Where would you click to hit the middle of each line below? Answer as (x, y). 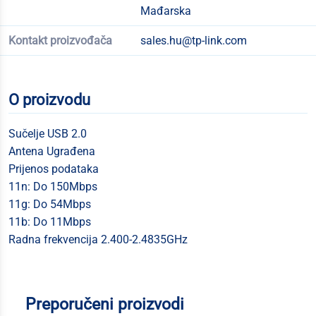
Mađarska (165, 11)
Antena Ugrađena (52, 151)
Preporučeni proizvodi (105, 304)
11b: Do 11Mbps (50, 222)
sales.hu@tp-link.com (193, 41)
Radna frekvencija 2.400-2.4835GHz (98, 239)
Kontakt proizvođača (60, 41)
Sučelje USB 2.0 (48, 134)
